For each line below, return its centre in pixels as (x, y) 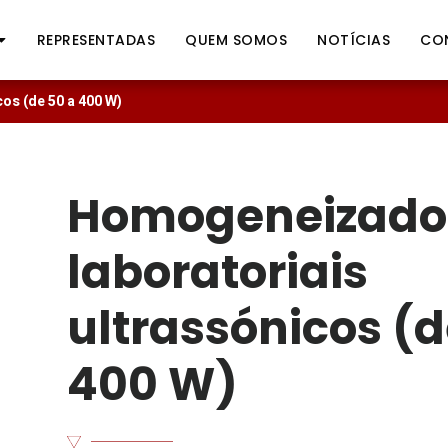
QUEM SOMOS (236, 40)
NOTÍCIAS (354, 40)
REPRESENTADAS (96, 40)
